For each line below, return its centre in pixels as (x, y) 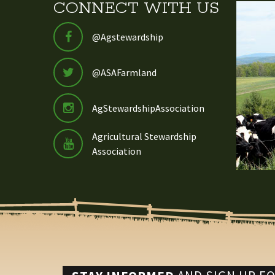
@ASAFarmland (124, 73)
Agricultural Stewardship (144, 137)
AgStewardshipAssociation (148, 108)
